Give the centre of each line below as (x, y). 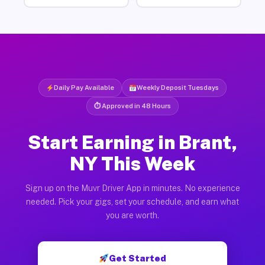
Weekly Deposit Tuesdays (178, 87)
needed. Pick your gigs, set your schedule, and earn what (132, 201)
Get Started (138, 258)
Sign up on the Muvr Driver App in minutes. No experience (132, 188)
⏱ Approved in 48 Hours (132, 106)
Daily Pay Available (84, 87)
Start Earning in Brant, (132, 142)
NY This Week (132, 163)
